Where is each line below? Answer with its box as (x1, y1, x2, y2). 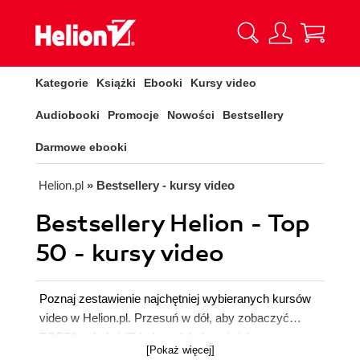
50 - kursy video (35, 239, 223, 268)
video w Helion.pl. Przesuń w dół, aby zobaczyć (39, 311, 289, 325)
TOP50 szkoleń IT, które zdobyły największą (39, 330, 272, 344)
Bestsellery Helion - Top (35, 209, 310, 239)
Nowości (167, 108, 215, 121)
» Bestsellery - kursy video (87, 178, 235, 192)
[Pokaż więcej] (145, 344, 215, 356)
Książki (96, 76, 136, 89)
